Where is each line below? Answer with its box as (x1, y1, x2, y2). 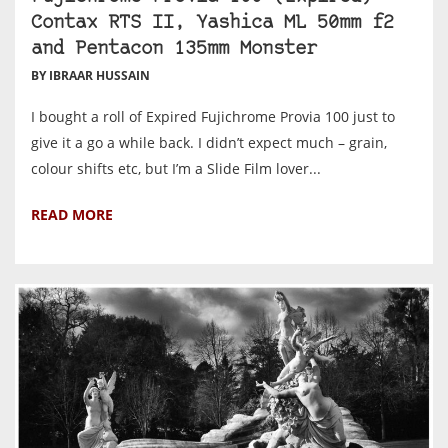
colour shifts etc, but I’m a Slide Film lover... (31, 159, 321, 179)
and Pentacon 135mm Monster (31, 40, 317, 60)
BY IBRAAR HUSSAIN (31, 67, 150, 85)
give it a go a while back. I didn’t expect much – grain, (31, 133, 387, 153)
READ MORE (31, 205, 113, 225)
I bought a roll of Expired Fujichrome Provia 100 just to (31, 107, 395, 127)
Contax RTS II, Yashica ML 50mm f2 (31, 14, 394, 34)
